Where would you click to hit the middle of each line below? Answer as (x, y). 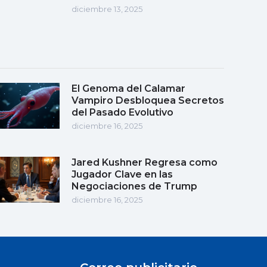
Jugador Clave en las (122, 174)
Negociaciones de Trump (134, 186)
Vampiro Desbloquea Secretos (148, 100)
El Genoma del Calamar (128, 88)
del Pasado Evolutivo (122, 112)
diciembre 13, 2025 (107, 9)
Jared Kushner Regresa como (145, 162)
